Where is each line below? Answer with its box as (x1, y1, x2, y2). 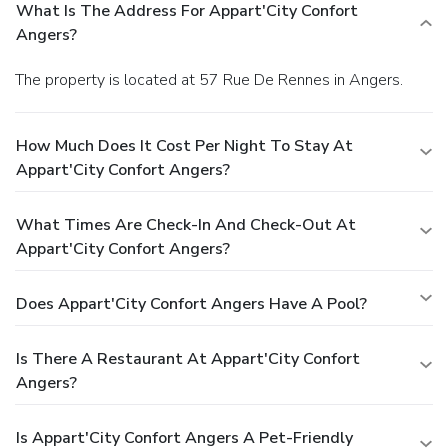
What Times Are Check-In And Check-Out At (16, 213, 356, 236)
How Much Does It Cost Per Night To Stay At (16, 134, 353, 157)
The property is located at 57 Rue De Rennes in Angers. (24, 68, 403, 91)
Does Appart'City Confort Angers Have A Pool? (16, 292, 367, 315)
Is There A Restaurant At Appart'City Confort (16, 347, 360, 370)
